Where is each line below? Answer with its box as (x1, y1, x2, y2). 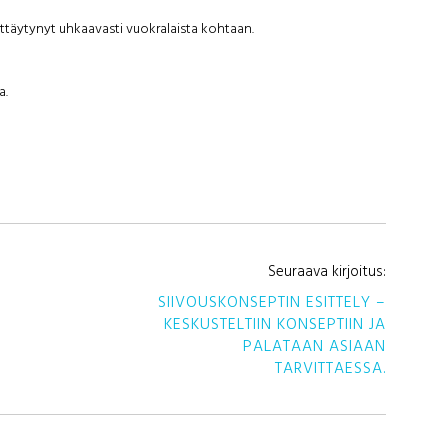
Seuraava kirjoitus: (268, 259, 387, 283)
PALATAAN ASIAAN (243, 332, 387, 357)
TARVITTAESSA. (275, 354, 387, 379)
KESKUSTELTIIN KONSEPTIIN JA (164, 310, 387, 335)
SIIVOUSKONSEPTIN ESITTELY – (158, 288, 387, 313)
